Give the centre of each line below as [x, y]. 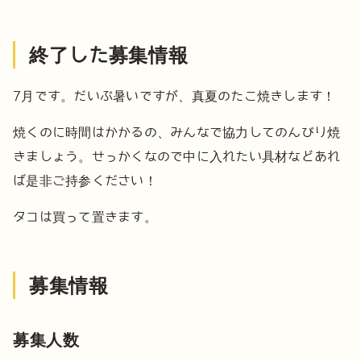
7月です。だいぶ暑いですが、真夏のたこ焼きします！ [174, 95]
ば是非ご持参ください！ [85, 180]
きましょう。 [52, 156]
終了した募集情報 [108, 54]
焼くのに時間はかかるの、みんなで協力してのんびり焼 [177, 132]
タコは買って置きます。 [85, 216]
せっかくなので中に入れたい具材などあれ [216, 156]
